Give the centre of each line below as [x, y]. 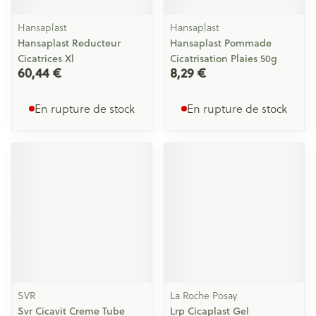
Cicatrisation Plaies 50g [224, 59]
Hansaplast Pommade [221, 43]
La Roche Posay [203, 296]
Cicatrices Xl [46, 59]
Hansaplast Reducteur [69, 43]
